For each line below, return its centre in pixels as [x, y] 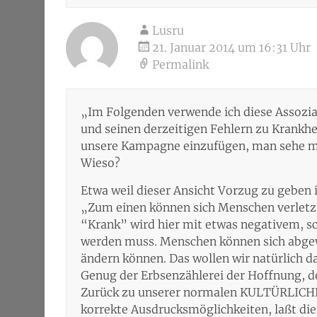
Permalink [180, 64]
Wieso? [100, 163]
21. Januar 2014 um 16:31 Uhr [231, 47]
